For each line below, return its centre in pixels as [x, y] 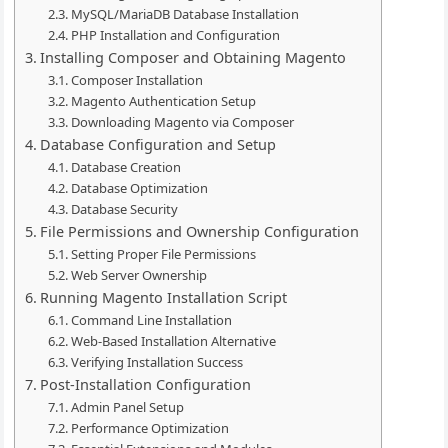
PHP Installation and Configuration [175, 35]
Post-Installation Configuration [146, 384]
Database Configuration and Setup [158, 144]
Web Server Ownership [138, 275]
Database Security [124, 209]
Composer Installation [136, 80]
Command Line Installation [151, 320]
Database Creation [125, 167]
